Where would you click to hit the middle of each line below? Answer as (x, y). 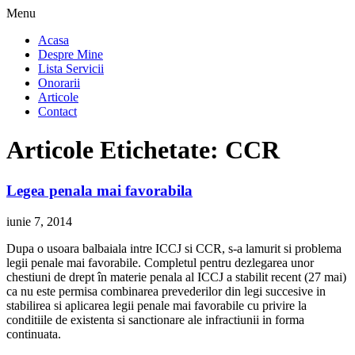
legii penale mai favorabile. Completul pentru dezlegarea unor (160, 262)
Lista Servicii (71, 69)
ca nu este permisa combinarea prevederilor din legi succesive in (166, 291)
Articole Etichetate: (113, 150)
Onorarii (59, 83)
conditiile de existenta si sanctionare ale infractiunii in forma (155, 319)
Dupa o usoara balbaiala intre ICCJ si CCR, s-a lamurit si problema (174, 248)
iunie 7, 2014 (39, 221)
